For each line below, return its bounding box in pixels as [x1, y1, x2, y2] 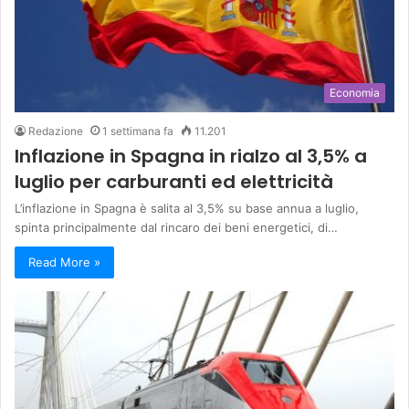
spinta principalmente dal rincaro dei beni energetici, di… [15, 219, 338, 235]
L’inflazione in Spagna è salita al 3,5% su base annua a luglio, [15, 200, 359, 215]
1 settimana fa [102, 123, 173, 138]
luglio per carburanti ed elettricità [15, 168, 333, 194]
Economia [330, 85, 380, 100]
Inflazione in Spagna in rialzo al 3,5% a [15, 142, 367, 169]
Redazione [28, 123, 83, 138]
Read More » [28, 254, 100, 269]
